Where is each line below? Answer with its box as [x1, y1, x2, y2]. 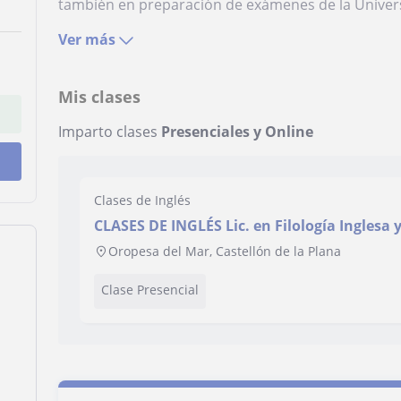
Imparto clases [58, 122, 162, 141]
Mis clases [58, 86, 141, 107]
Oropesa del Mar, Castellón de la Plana [108, 243, 342, 260]
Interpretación [94, 235, 199, 255]
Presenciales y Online [161, 122, 314, 141]
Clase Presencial [101, 281, 200, 298]
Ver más [58, 30, 116, 49]
